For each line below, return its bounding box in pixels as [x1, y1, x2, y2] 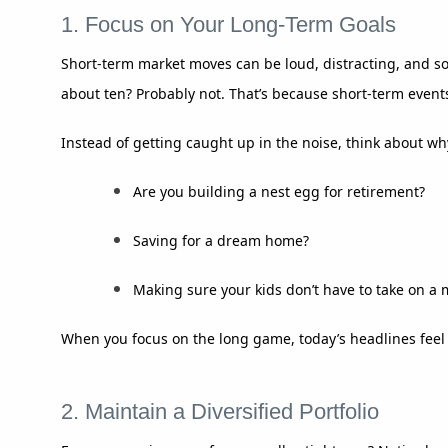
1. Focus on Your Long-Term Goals [61, 11, 396, 37]
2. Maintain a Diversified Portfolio [61, 398, 379, 424]
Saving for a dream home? [132, 230, 309, 250]
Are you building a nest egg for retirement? [132, 181, 425, 201]
